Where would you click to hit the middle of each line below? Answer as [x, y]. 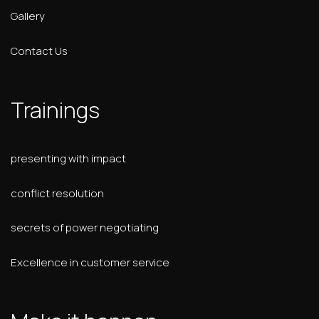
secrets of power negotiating [85, 228]
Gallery [28, 16]
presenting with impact [68, 158]
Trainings [55, 110]
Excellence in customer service [90, 262]
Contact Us [39, 51]
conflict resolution [57, 193]
